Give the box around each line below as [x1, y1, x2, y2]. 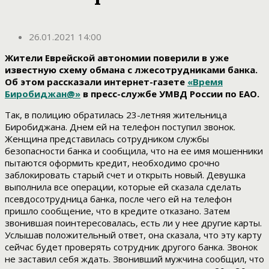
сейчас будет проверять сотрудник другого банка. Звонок [5, 241, 258, 253]
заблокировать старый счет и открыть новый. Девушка [5, 169, 246, 181]
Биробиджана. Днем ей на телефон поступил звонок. [5, 121, 235, 133]
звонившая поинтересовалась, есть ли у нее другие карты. [5, 217, 262, 229]
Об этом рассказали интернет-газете [5, 76, 187, 88]
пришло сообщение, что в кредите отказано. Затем [5, 205, 230, 217]
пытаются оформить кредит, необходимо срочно [5, 157, 220, 169]
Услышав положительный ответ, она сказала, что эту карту [5, 229, 262, 241]
